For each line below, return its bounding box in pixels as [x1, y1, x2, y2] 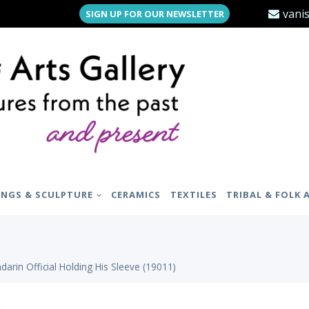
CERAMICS [111, 188, 161, 201]
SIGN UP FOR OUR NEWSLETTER [85, 8, 224, 20]
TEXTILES [170, 188, 217, 201]
